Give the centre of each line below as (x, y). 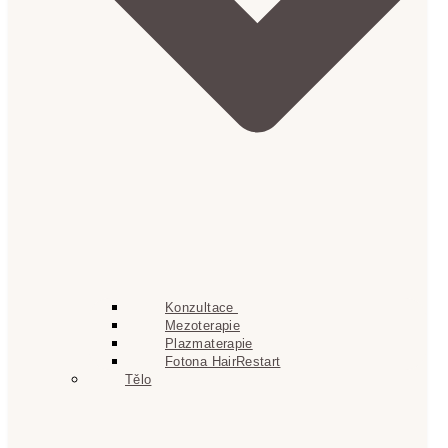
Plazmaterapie (209, 344)
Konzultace (201, 308)
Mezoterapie (202, 326)
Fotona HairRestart (223, 362)
